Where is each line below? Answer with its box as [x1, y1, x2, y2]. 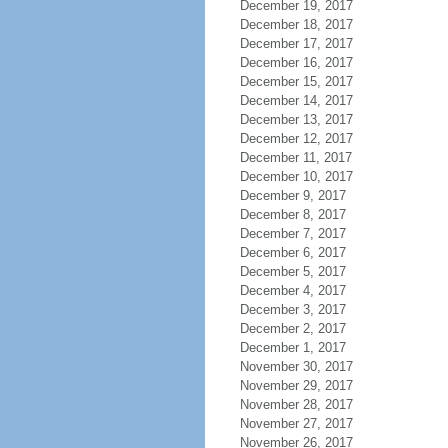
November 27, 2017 [239, 416, 353, 431]
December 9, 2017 [239, 188, 346, 203]
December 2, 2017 [239, 321, 346, 336]
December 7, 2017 [239, 226, 346, 241]
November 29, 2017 [239, 378, 353, 393]
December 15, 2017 [239, 74, 353, 89]
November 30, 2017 [239, 359, 353, 374]
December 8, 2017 [239, 207, 346, 222]
